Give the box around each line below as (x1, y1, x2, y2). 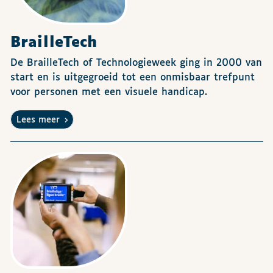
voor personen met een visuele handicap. (10, 87, 207, 97)
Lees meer (21, 115, 60, 124)
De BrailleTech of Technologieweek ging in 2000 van (10, 57, 262, 68)
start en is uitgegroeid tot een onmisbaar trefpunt (10, 72, 255, 83)
